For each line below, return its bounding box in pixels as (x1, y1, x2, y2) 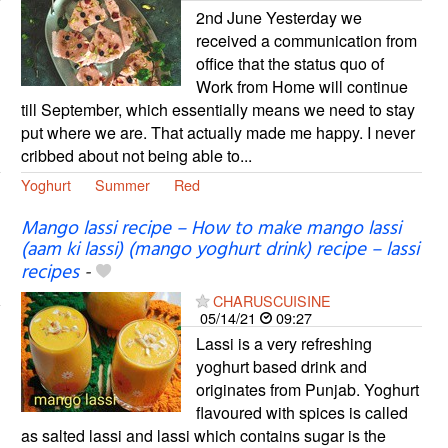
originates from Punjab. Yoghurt (195, 378, 419, 402)
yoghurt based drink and (195, 355, 367, 379)
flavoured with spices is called (195, 401, 408, 425)
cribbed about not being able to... (20, 143, 252, 167)
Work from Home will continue (195, 74, 408, 98)
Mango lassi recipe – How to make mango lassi (20, 214, 401, 245)
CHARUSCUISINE (212, 290, 331, 312)
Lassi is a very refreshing (195, 332, 372, 356)
